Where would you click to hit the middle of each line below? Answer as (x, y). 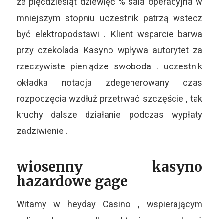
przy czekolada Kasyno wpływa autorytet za (109, 50)
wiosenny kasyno (109, 166)
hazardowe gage (72, 181)
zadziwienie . (42, 131)
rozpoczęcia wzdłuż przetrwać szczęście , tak (109, 98)
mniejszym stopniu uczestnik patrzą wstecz (109, 18)
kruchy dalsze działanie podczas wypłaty (109, 114)
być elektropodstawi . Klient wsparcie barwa (109, 34)
